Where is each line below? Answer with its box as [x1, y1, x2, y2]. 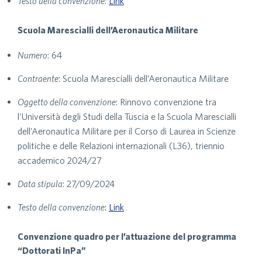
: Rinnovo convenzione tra [116, 96, 216, 107]
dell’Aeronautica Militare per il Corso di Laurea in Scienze [18, 126, 236, 136]
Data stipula [18, 178, 63, 189]
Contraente [18, 73, 58, 84]
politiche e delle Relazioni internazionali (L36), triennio [18, 140, 225, 151]
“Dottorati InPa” [18, 245, 86, 256]
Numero [18, 50, 47, 60]
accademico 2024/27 [18, 155, 102, 166]
